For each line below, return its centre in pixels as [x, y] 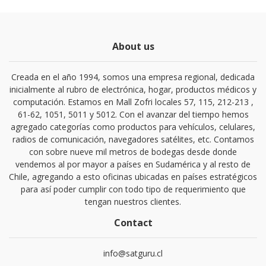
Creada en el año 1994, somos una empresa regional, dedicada [133, 77]
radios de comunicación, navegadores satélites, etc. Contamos [133, 140]
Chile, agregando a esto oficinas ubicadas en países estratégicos [133, 177]
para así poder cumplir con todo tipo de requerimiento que [133, 189]
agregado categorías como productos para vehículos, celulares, [133, 127]
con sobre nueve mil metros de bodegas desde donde [133, 152]
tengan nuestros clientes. [133, 202]
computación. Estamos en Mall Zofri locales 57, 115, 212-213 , [133, 102]
